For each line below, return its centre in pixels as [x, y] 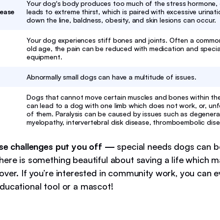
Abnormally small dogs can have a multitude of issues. [111, 77]
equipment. [44, 57]
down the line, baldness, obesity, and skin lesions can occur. [122, 20]
